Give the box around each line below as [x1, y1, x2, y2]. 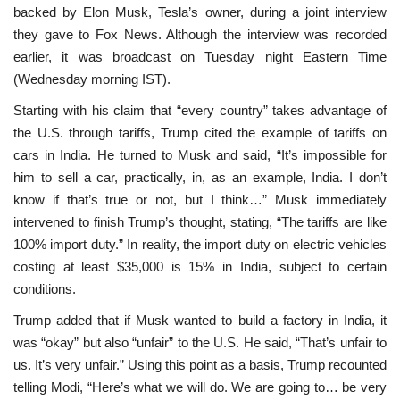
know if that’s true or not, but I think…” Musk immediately [13, 191, 387, 207]
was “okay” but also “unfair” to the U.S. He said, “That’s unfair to [13, 334, 387, 350]
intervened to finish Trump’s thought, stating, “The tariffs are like [13, 213, 387, 229]
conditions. [13, 280, 76, 296]
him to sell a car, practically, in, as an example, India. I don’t [13, 169, 387, 185]
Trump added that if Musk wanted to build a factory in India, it [13, 312, 387, 328]
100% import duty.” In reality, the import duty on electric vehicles [13, 236, 387, 252]
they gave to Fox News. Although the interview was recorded [13, 26, 387, 42]
